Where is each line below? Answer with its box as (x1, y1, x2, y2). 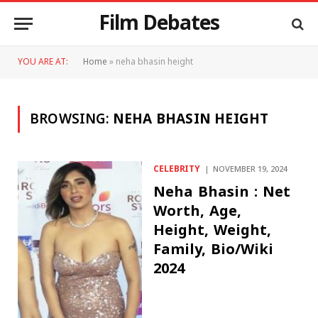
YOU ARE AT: (18, 53, 68, 71)
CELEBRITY (153, 160, 201, 178)
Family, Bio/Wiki (153, 236, 274, 263)
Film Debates (99, 2, 219, 45)
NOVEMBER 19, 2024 (213, 161, 288, 177)
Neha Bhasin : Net (153, 178, 291, 205)
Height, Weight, (153, 216, 272, 243)
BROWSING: (30, 105, 113, 133)
